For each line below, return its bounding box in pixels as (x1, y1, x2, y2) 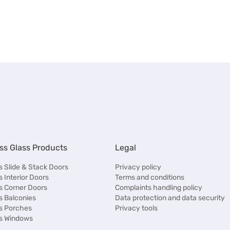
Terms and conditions (115, 173, 184, 182)
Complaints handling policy (115, 183, 202, 192)
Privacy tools (115, 204, 158, 213)
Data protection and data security (115, 194, 225, 202)
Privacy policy (115, 163, 161, 171)
